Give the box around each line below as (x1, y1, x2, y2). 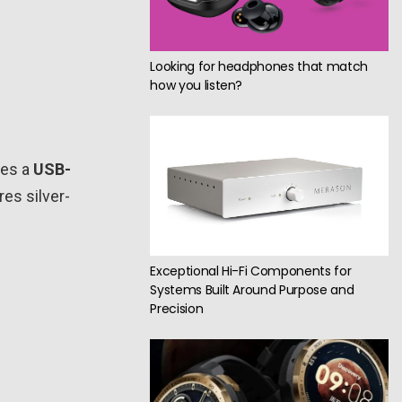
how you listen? (150, 76, 243, 95)
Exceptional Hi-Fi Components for (150, 262, 352, 281)
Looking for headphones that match (150, 57, 368, 76)
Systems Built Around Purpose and (150, 281, 354, 300)
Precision (150, 300, 204, 319)
